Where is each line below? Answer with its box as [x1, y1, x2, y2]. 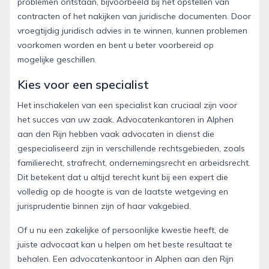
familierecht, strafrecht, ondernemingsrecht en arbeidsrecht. [17, 157, 250, 168]
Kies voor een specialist [17, 76, 149, 92]
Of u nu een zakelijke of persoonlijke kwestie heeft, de [17, 224, 229, 235]
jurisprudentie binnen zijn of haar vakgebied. [17, 200, 191, 211]
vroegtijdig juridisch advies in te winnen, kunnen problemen [17, 25, 247, 36]
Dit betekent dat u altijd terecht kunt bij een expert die [17, 171, 228, 183]
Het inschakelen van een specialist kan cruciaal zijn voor [17, 99, 237, 110]
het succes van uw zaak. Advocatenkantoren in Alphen [17, 113, 234, 125]
